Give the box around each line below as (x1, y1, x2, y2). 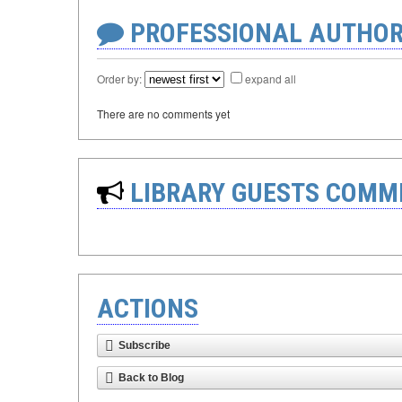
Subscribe (118, 339, 170, 352)
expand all (245, 71, 296, 86)
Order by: (97, 71, 144, 86)
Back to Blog (118, 371, 184, 384)
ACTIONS (97, 293, 198, 324)
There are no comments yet (97, 106, 230, 121)
